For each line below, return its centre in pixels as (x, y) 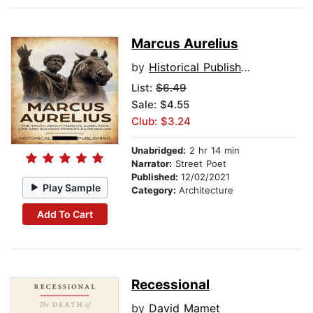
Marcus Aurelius (185, 44)
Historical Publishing (195, 67)
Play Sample (72, 187)
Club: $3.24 (161, 122)
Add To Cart (65, 214)
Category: (155, 190)
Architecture (206, 190)
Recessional (170, 285)
